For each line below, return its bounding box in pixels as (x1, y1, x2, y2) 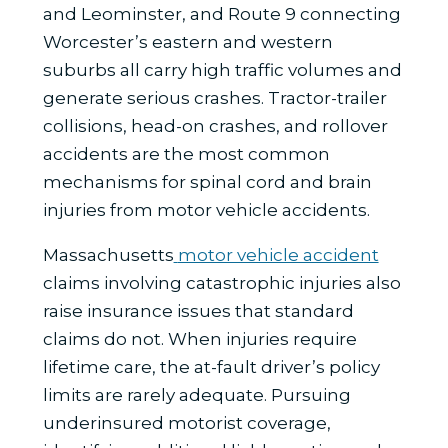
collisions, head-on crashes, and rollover (42, 116, 388, 137)
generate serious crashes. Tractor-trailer (42, 88, 387, 109)
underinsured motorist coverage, (42, 413, 331, 434)
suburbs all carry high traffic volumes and (42, 60, 402, 81)
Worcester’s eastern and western (42, 32, 333, 53)
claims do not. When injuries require (42, 329, 357, 350)
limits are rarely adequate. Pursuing (42, 385, 351, 406)
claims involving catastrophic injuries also (42, 273, 401, 294)
